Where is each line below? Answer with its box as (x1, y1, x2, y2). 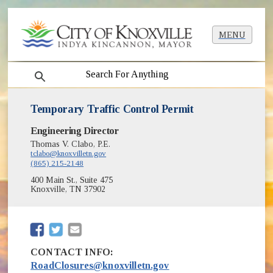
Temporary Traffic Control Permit (30, 103, 194, 116)
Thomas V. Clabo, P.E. (30, 140, 111, 149)
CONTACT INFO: (30, 246, 114, 257)
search (22, 64, 52, 75)
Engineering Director (30, 125, 119, 137)
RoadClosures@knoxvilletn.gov (30, 260, 169, 271)
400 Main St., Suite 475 (30, 175, 113, 185)
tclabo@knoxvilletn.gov (30, 149, 107, 158)
